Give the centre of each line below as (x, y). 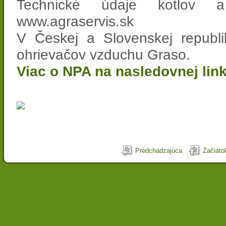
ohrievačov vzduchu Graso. (103, 54)
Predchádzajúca (159, 150)
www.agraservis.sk (75, 21)
